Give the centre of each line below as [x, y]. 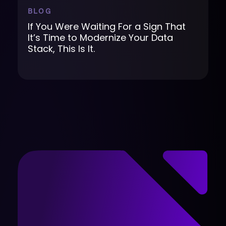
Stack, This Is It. [61, 48]
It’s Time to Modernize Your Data [100, 37]
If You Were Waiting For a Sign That [107, 26]
